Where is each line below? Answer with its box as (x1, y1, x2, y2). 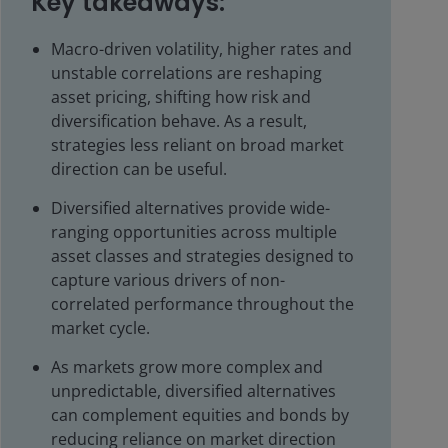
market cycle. (51, 317, 150, 339)
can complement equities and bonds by (51, 404, 349, 426)
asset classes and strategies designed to (51, 245, 354, 267)
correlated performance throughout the (51, 293, 354, 315)
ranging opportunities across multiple (51, 221, 337, 243)
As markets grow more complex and (51, 356, 323, 378)
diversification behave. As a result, (51, 110, 307, 132)
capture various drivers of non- (51, 269, 285, 291)
